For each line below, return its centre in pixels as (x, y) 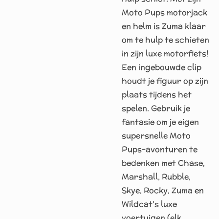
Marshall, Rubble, (156, 177)
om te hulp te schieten (165, 40)
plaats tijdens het (157, 95)
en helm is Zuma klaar (164, 26)
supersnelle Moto (156, 136)
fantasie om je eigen (160, 122)
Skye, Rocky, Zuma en (163, 190)
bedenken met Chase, (163, 163)
